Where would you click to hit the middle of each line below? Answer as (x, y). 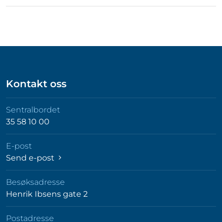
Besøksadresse (35, 182)
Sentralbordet (33, 110)
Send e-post (31, 158)
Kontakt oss (36, 84)
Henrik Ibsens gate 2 (47, 194)
